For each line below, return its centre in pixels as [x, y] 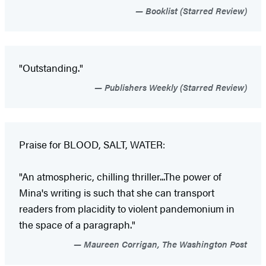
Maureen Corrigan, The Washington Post [164, 243]
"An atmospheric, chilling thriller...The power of [120, 176]
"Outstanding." [51, 67]
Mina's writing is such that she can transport [117, 192]
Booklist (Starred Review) [195, 10]
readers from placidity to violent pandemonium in [127, 208]
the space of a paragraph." [77, 224]
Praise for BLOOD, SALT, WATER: [92, 144]
